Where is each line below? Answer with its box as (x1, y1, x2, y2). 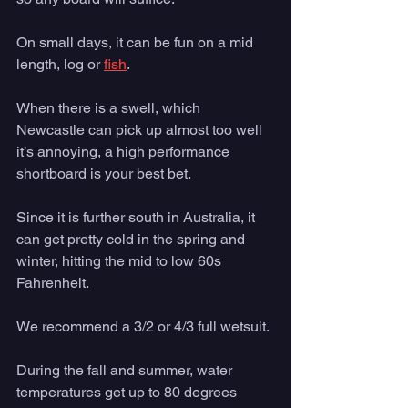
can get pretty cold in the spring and (16, 230, 249, 249)
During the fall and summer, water (16, 362, 236, 380)
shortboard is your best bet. (16, 165, 191, 183)
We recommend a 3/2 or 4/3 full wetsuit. (16, 318, 272, 336)
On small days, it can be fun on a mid (16, 34, 257, 52)
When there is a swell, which (16, 99, 204, 117)
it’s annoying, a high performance (16, 143, 233, 161)
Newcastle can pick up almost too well (16, 121, 266, 139)
